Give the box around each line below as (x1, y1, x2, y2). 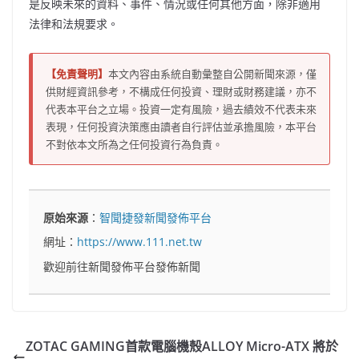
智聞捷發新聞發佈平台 (99, 209, 212, 225)
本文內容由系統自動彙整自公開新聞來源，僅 (108, 66, 317, 81)
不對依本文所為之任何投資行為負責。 (46, 136, 223, 151)
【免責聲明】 (46, 66, 108, 81)
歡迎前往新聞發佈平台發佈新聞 (43, 259, 201, 275)
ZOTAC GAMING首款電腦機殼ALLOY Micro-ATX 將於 (26, 337, 338, 355)
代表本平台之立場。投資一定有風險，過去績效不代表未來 (46, 101, 317, 116)
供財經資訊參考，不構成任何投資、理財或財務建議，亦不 (46, 83, 317, 99)
